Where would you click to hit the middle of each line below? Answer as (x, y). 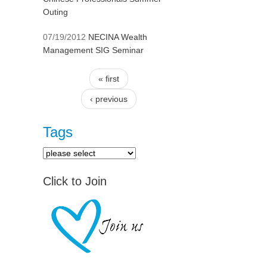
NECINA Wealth (118, 37)
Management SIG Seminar (93, 50)
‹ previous (109, 99)
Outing (55, 12)
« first (109, 79)
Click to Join (75, 181)
